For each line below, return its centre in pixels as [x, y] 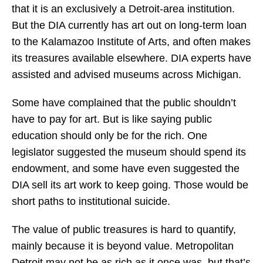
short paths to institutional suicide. [91, 201]
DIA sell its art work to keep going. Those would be [130, 185]
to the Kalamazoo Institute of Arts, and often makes [131, 42]
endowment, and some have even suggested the [126, 168]
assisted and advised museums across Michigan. [127, 75]
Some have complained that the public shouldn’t [124, 103]
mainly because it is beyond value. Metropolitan [123, 246]
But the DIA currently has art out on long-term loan [129, 25]
